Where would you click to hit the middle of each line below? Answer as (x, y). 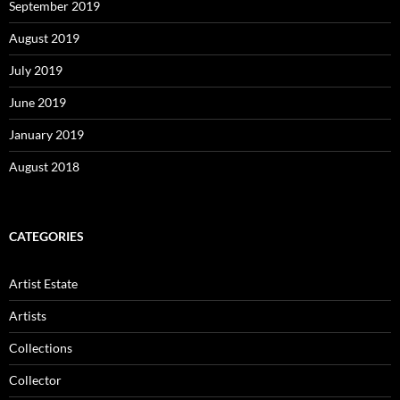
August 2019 (44, 37)
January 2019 (46, 134)
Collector (35, 379)
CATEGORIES (46, 236)
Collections (41, 347)
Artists (28, 315)
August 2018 (44, 166)
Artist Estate (43, 283)
